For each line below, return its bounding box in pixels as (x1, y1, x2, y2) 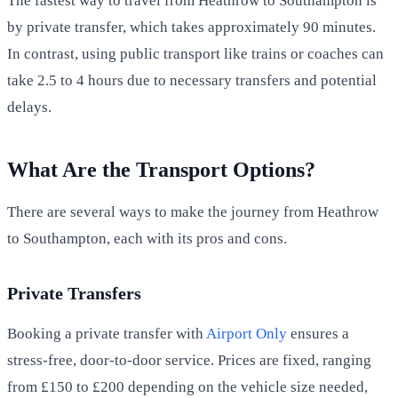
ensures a (287, 324, 349, 342)
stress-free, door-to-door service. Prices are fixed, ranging (7, 351, 371, 369)
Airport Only (206, 324, 287, 342)
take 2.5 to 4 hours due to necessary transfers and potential (7, 71, 377, 89)
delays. (7, 98, 52, 115)
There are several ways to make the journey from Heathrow (7, 203, 378, 220)
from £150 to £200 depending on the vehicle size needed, (7, 378, 368, 395)
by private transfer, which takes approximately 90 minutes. (7, 18, 376, 36)
